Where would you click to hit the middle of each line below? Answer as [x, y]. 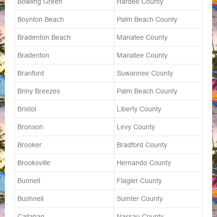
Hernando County [144, 163]
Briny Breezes [39, 91]
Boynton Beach [41, 20]
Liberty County [139, 109]
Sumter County [140, 199]
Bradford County [142, 145]
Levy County [136, 127]
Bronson [30, 127]
